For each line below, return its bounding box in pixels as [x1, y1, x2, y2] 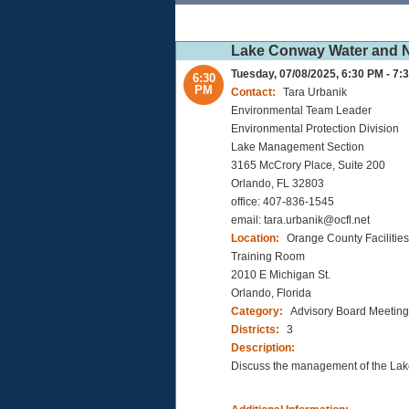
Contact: [231, 86, 278, 100]
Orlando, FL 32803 [231, 177, 324, 191]
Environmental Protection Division [231, 122, 399, 136]
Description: [231, 341, 295, 355]
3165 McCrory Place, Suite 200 [231, 159, 385, 173]
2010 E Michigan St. [231, 268, 330, 282]
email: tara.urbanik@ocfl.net [231, 214, 370, 227]
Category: [231, 305, 286, 319]
